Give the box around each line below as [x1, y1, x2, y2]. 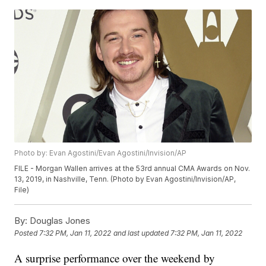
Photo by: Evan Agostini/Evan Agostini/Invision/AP [14, 148, 187, 158]
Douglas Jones [27, 215, 91, 227]
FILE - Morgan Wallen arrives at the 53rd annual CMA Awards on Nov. [14, 164, 251, 173]
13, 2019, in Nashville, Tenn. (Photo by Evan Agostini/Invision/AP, [14, 175, 236, 184]
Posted [14, 229, 40, 238]
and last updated [113, 229, 169, 238]
